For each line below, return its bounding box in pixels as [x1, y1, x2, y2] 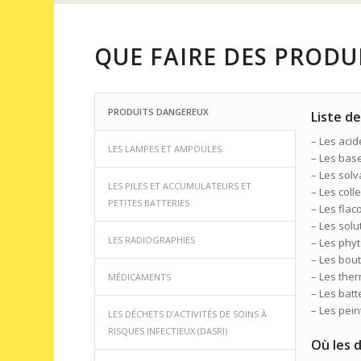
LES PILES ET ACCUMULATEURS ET [108, 180, 252, 193]
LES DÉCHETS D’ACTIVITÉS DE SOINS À [108, 308, 268, 321]
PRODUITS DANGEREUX [108, 106, 210, 118]
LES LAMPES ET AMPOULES [108, 143, 222, 156]
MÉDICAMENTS [108, 271, 172, 284]
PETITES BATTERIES [108, 197, 190, 210]
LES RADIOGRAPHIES [108, 234, 196, 247]
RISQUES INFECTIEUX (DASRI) [108, 325, 228, 338]
